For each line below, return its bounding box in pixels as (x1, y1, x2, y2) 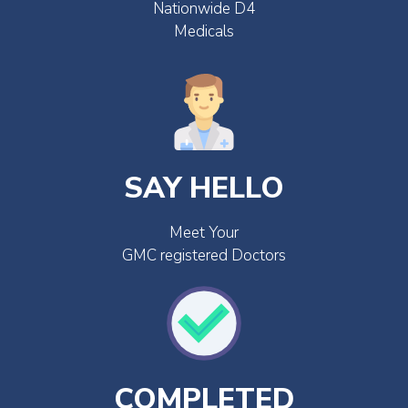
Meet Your (169, 221, 239, 243)
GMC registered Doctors (122, 244, 286, 266)
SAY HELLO (124, 168, 284, 208)
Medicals (174, 20, 234, 42)
